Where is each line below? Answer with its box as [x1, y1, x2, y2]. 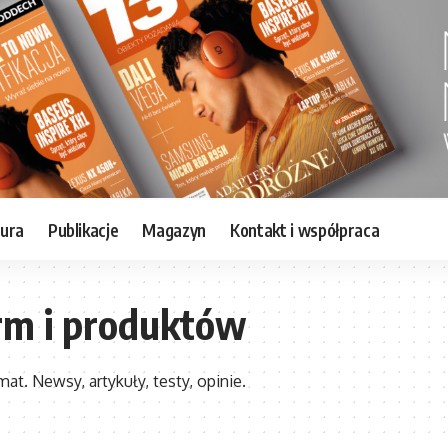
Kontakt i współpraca [230, 218, 380, 241]
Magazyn [142, 218, 207, 241]
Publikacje [47, 218, 119, 241]
